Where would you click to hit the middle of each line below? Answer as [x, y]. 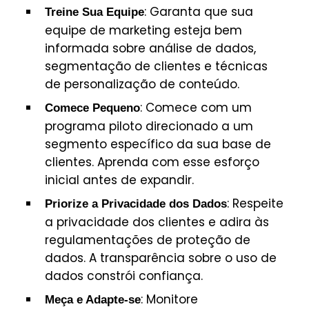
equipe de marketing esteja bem [143, 30]
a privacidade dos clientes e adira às [157, 222]
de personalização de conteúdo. [142, 84]
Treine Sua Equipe [94, 12]
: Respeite [255, 203]
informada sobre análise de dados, [150, 48]
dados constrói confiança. [124, 276]
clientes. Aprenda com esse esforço [152, 162]
